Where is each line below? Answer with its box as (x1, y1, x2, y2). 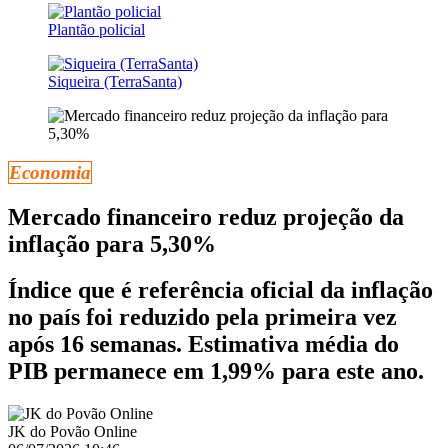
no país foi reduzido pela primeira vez (8, 304, 397, 331)
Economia (9, 161, 91, 183)
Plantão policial (48, 20, 145, 38)
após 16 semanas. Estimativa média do (8, 331, 399, 358)
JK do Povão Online (8, 423, 137, 441)
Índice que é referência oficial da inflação (8, 277, 433, 304)
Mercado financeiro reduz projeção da (8, 203, 404, 230)
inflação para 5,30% (8, 230, 216, 257)
